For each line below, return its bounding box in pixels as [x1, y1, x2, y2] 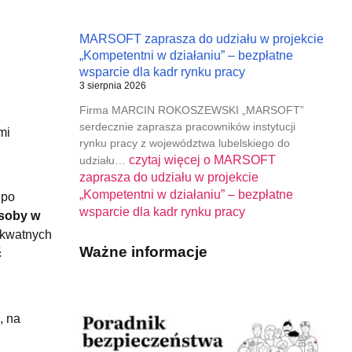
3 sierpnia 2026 [79, 79, 146, 91]
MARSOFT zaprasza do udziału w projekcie [79, 31, 324, 46]
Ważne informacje [79, 243, 207, 260]
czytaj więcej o [128, 152, 211, 167]
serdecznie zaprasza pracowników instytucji [79, 119, 295, 133]
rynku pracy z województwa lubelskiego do [79, 136, 290, 149]
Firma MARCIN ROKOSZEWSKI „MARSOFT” [79, 103, 304, 116]
